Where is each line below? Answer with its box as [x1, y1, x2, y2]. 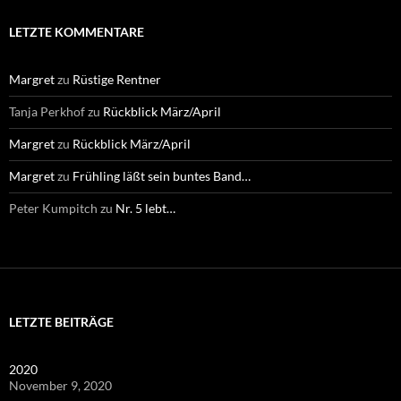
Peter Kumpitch [9, 200, 98, 216]
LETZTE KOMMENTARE [9, 23, 144, 39]
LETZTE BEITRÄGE [9, 313, 114, 329]
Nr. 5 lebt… [115, 200, 175, 216]
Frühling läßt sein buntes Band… [73, 167, 251, 183]
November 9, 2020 [9, 377, 112, 393]
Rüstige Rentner [73, 71, 161, 87]
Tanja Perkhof [9, 103, 85, 119]
